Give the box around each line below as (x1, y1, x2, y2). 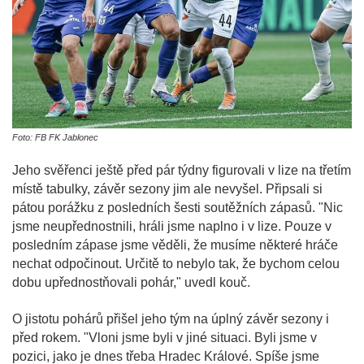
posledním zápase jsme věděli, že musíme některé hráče (12, 238, 338, 253)
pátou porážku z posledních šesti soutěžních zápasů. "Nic (12, 201, 343, 215)
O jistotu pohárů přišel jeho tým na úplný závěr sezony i (12, 312, 329, 327)
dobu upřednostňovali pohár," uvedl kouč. (12, 275, 250, 290)
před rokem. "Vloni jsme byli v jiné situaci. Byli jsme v (12, 331, 317, 345)
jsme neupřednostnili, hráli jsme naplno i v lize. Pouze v (12, 219, 331, 234)
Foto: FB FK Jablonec (12, 132, 98, 143)
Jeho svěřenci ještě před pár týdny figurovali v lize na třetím (12, 163, 351, 178)
